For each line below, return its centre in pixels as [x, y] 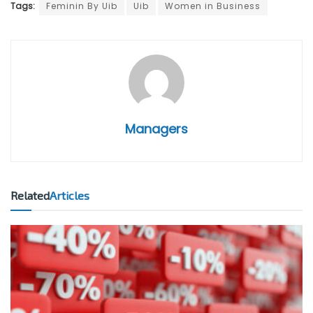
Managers [156, 129]
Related [30, 196]
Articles [70, 196]
